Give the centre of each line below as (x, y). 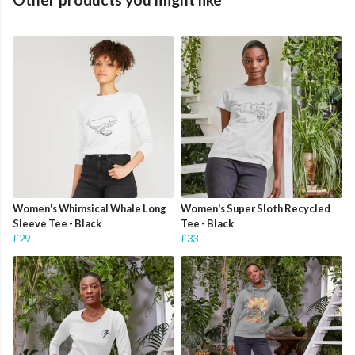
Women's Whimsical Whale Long (90, 209)
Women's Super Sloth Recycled (256, 209)
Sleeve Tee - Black (57, 224)
